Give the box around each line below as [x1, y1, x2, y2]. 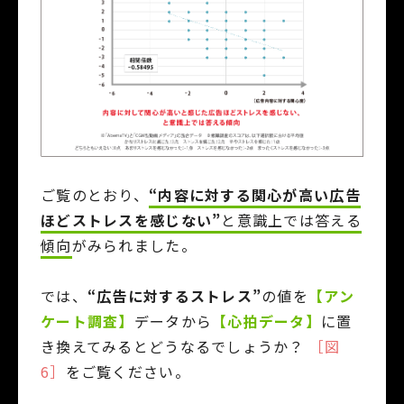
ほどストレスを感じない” [41, 208, 222, 231]
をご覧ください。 [65, 360, 190, 382]
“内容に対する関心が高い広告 [148, 183, 361, 206]
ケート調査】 [41, 309, 134, 332]
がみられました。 [71, 234, 197, 256]
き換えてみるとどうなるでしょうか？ [41, 335, 310, 357]
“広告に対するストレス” [87, 284, 262, 307]
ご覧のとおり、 [41, 183, 149, 206]
